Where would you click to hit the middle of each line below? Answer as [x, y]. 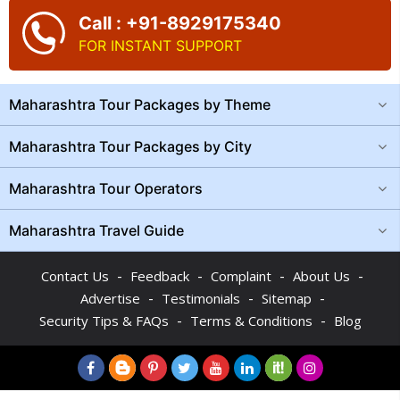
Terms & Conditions [251, 321]
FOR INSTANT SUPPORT [160, 46]
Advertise [110, 298]
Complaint [241, 276]
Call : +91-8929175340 [180, 23]
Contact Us [75, 276]
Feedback [160, 276]
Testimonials [200, 298]
